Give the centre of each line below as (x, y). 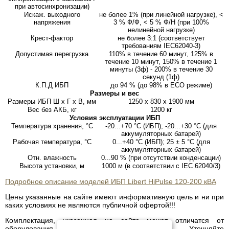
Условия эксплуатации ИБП (114, 118)
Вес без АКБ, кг (52, 110)
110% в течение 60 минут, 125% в (161, 54)
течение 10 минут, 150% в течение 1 (161, 62)
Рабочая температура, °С (52, 142)
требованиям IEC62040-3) (161, 46)
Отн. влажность (52, 158)
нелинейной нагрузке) (161, 30)
